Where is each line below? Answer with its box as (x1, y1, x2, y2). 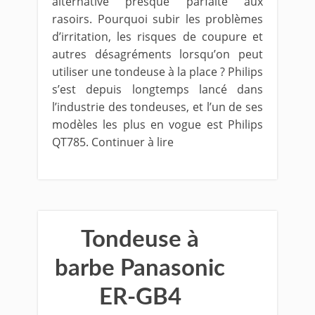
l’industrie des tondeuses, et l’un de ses (52, 99, 263, 115)
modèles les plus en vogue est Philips (52, 117, 263, 132)
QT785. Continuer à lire (52, 134, 174, 150)
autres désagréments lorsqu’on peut (52, 46, 263, 62)
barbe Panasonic (55, 257, 225, 280)
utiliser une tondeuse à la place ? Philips (52, 64, 263, 79)
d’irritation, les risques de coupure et (52, 29, 263, 44)
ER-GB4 (98, 285, 181, 309)
